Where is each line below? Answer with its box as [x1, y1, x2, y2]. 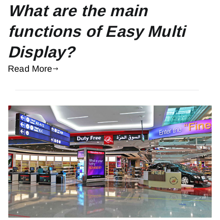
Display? [8, 43, 75, 61]
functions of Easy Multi [8, 22, 186, 40]
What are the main [8, 1, 148, 20]
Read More [8, 63, 53, 74]
